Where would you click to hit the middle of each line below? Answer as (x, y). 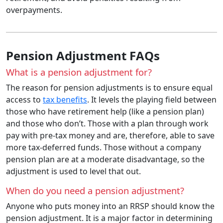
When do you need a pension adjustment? (95, 190)
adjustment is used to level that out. (73, 171)
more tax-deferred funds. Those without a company (104, 147)
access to (24, 99)
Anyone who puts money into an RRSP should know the (110, 206)
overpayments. (34, 10)
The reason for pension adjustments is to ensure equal (109, 87)
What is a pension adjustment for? (79, 72)
